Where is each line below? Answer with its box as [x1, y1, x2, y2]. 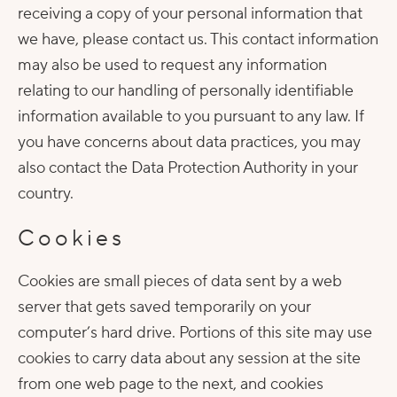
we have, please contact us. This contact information [18, 29, 378, 50]
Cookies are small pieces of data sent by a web [18, 271, 342, 292]
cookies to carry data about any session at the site [18, 348, 361, 369]
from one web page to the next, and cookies [18, 374, 323, 394]
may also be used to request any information [18, 55, 327, 75]
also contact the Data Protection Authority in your [18, 158, 358, 178]
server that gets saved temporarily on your [18, 297, 311, 317]
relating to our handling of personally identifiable [18, 81, 354, 101]
